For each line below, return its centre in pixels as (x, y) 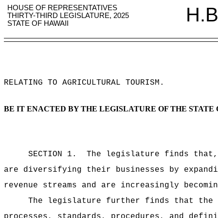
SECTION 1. (53, 154)
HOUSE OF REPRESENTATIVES (63, 8)
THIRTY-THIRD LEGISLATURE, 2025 (68, 16)
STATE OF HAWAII (38, 23)
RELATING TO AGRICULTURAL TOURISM (82, 83)
